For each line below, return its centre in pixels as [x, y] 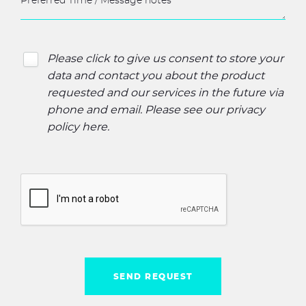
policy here [77, 127]
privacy [246, 110]
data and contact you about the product [156, 76]
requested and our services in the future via [165, 93]
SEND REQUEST [153, 276]
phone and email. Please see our [137, 110]
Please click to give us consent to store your [165, 59]
